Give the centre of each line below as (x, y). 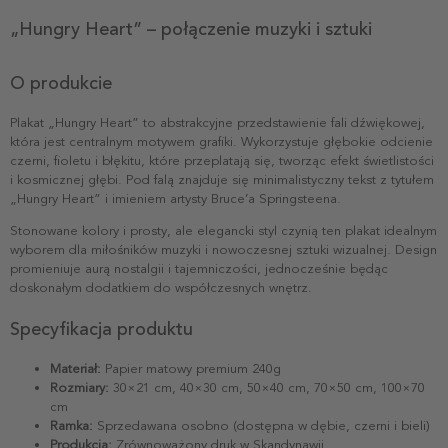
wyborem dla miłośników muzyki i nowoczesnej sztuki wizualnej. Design (223, 249)
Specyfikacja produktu (101, 328)
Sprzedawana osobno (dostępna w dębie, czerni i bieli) (261, 425)
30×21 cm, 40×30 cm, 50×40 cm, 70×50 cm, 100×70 (267, 387)
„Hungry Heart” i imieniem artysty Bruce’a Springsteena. (175, 198)
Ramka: (71, 425)
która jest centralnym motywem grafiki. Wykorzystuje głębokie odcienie (221, 141)
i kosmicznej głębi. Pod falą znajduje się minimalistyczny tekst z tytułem (222, 179)
